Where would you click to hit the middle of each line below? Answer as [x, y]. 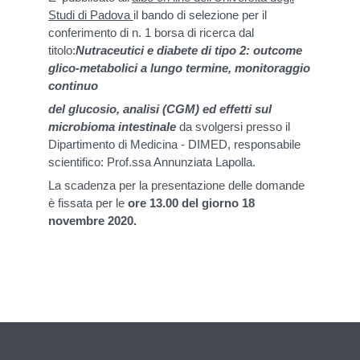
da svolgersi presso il [235, 126]
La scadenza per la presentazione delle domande [176, 185]
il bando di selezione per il [200, 14]
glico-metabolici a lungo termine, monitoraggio [179, 67]
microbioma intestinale [114, 126]
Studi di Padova [89, 14]
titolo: [62, 50]
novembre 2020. [92, 220]
